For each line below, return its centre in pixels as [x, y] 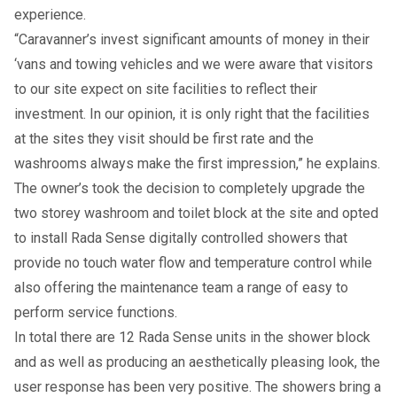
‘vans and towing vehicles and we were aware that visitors [194, 65]
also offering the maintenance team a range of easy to [181, 288]
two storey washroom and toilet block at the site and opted [196, 214]
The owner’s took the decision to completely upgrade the [190, 189]
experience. [50, 15]
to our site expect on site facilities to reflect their [166, 90]
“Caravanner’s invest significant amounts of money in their [192, 40]
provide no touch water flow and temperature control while [193, 263]
